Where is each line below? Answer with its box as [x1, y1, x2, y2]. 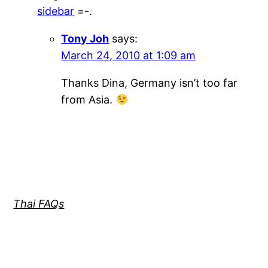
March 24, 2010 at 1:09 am [61, 49, 196, 62]
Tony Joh [61, 32, 109, 45]
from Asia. [61, 93, 116, 106]
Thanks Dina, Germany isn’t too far [61, 77, 238, 90]
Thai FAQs [13, 197, 65, 211]
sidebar [37, 5, 75, 18]
